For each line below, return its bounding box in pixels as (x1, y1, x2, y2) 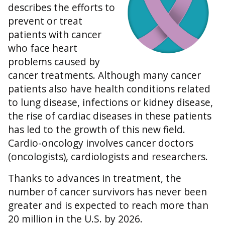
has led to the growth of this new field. (8, 123, 185, 137)
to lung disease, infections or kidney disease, (8, 95, 213, 109)
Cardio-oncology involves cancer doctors (8, 136, 193, 150)
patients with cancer (8, 28, 101, 42)
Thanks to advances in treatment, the (8, 171, 181, 185)
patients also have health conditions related (8, 82, 210, 96)
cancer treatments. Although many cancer (8, 68, 201, 82)
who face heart (8, 41, 77, 55)
